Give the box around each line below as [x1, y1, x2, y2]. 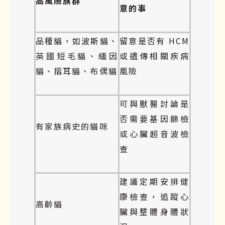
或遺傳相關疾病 [120, 49, 189, 62]
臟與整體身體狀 [120, 205, 189, 217]
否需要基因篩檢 [120, 112, 189, 125]
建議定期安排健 [120, 175, 189, 187]
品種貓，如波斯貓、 [36, 34, 118, 47]
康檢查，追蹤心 [120, 190, 189, 202]
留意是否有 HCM [120, 34, 189, 47]
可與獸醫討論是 [120, 97, 189, 109]
